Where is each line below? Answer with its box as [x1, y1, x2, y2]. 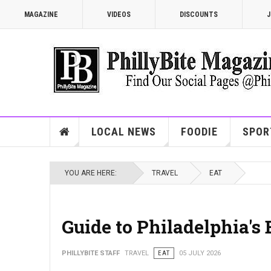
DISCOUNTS [180, 10, 218, 19]
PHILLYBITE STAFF [62, 249, 120, 257]
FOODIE [180, 125, 218, 138]
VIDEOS [107, 10, 131, 19]
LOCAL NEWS [91, 125, 156, 138]
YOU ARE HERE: [65, 169, 120, 177]
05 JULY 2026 [179, 249, 221, 257]
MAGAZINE [24, 10, 58, 19]
